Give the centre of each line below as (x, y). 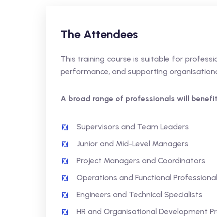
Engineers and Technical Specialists (139, 194)
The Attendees (99, 34)
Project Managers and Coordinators (141, 161)
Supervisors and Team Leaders (132, 127)
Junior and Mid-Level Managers (132, 144)
